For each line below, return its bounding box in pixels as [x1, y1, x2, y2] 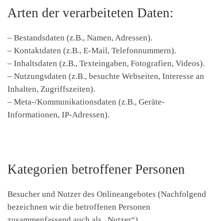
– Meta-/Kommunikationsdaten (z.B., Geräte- [7, 97, 165, 107]
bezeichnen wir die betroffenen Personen [7, 202, 150, 212]
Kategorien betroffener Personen [7, 161, 185, 177]
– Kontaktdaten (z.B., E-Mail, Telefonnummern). [7, 45, 176, 55]
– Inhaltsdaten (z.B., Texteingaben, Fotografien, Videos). [7, 58, 205, 68]
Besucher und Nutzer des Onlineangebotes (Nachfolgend [7, 189, 206, 199]
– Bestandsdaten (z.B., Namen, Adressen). [7, 33, 152, 42]
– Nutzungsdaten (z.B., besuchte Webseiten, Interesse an [7, 71, 204, 81]
